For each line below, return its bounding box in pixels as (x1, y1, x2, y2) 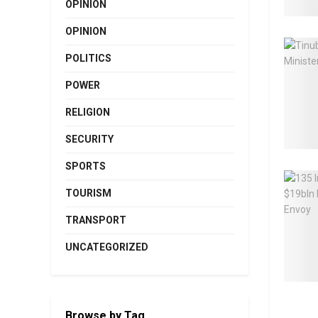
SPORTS (65, 160, 106, 172)
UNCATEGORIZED (65, 241, 148, 253)
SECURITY (65, 133, 114, 146)
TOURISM (65, 187, 111, 199)
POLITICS (65, 53, 111, 65)
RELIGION (65, 106, 110, 119)
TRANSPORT (65, 214, 126, 226)
